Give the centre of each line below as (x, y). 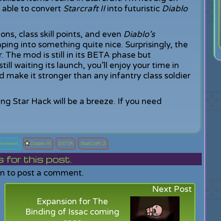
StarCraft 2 (93, 144)
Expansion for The (73, 202)
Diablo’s (139, 34)
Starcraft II (84, 9)
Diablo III (40, 144)
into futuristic (133, 9)
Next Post (172, 189)
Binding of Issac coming (73, 212)
